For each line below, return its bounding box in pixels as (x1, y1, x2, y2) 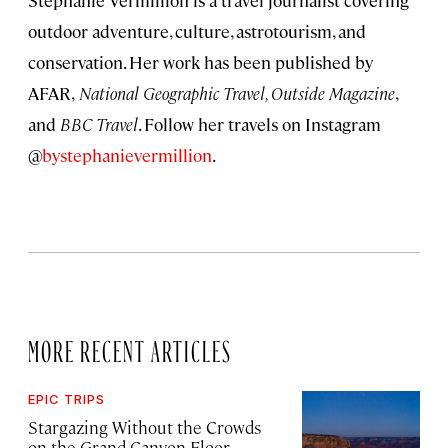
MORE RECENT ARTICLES (28, 339, 232, 355)
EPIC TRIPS (28, 391, 105, 407)
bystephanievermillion (42, 144, 212, 166)
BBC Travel (60, 113, 138, 135)
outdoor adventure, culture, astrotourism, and (28, 20, 366, 42)
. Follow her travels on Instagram (138, 113, 381, 135)
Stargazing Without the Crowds (28, 416, 261, 438)
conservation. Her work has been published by (28, 51, 373, 73)
